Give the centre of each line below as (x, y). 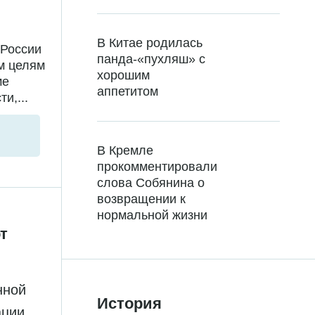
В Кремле (125, 151)
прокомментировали (157, 167)
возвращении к (141, 199)
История (129, 304)
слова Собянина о (151, 183)
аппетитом (128, 92)
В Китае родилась (150, 43)
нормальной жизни (152, 216)
